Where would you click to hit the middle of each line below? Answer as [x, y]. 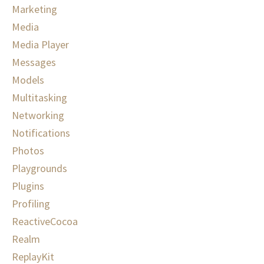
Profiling [31, 204]
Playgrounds [39, 169]
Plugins [28, 186]
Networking [38, 115]
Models [28, 80]
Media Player [40, 45]
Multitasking [39, 98]
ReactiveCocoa [45, 222]
